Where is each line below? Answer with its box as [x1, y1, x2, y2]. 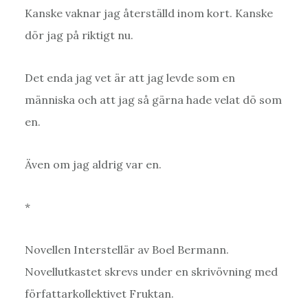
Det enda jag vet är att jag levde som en [24, 70, 235, 85]
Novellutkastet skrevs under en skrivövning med [24, 264, 278, 278]
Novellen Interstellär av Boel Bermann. [24, 242, 229, 256]
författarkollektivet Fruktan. [24, 286, 174, 300]
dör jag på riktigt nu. [24, 27, 133, 42]
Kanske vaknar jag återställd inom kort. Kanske [24, 5, 273, 20]
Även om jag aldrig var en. [24, 157, 162, 171]
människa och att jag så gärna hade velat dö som [24, 92, 282, 107]
